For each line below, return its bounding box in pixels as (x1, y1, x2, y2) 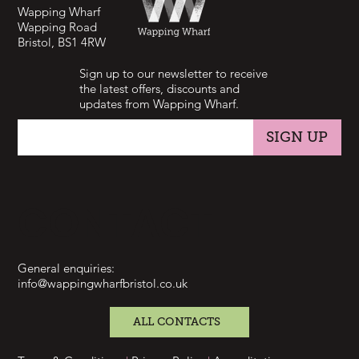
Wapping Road (18, 19, 98, 35)
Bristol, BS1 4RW (18, 34, 107, 50)
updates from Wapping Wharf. (79, 96, 239, 112)
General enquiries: (18, 260, 115, 276)
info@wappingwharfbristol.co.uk (18, 276, 188, 292)
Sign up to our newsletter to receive (79, 66, 268, 82)
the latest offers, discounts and (79, 81, 240, 97)
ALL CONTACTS (133, 315, 221, 329)
